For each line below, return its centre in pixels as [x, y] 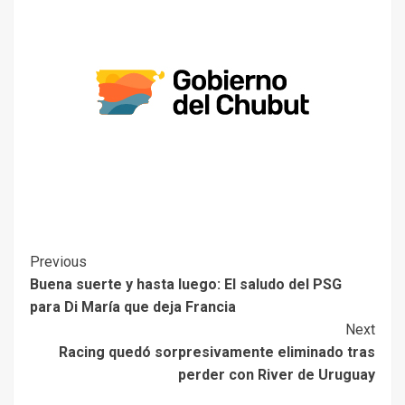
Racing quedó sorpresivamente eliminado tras [217, 352]
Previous [58, 261]
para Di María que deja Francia [133, 306]
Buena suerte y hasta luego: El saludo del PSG [186, 284]
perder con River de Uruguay [277, 374]
